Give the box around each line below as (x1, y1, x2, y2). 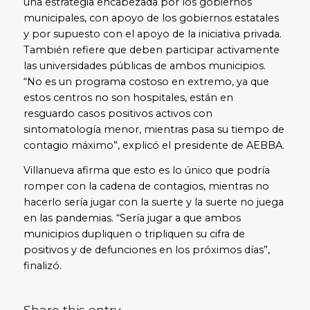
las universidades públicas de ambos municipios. (23, 60, 266, 73)
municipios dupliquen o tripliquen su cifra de (23, 227, 245, 240)
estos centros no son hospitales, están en (23, 91, 233, 104)
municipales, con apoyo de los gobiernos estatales (23, 12, 279, 25)
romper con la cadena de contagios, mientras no (23, 179, 269, 192)
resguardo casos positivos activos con (23, 107, 212, 120)
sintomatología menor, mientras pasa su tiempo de (23, 123, 284, 136)
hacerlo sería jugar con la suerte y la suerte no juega (23, 195, 284, 208)
